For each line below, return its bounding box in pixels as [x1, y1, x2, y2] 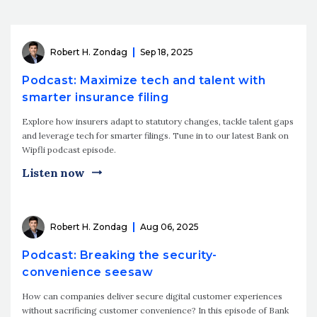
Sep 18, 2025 [140, 47, 193, 58]
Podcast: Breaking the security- [22, 248, 217, 262]
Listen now [22, 165, 85, 180]
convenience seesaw [22, 265, 153, 279]
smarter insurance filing [22, 90, 168, 104]
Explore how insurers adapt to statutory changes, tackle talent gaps [22, 115, 294, 127]
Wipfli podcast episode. [22, 144, 116, 155]
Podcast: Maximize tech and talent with [22, 73, 265, 87]
